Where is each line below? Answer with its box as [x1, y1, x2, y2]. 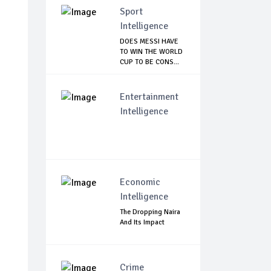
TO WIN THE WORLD [120, 47, 183, 57]
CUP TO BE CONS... [120, 57, 179, 67]
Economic [120, 176, 160, 189]
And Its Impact [120, 218, 165, 227]
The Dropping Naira [120, 207, 180, 217]
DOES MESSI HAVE [120, 37, 178, 47]
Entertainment [120, 91, 178, 103]
